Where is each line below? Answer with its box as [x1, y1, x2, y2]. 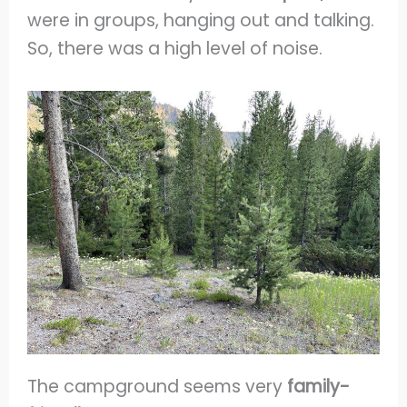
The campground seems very [27, 373, 288, 399]
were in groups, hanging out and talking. [27, 8, 375, 34]
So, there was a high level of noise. [27, 36, 323, 62]
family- [287, 373, 351, 399]
